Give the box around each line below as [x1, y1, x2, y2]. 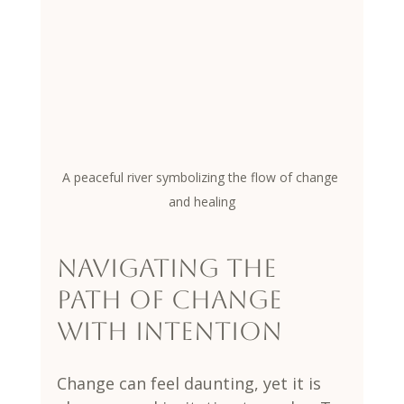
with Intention [56, 316, 282, 345]
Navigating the [56, 252, 284, 282]
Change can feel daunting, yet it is [56, 372, 326, 394]
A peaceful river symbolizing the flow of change [61, 168, 342, 186]
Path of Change [56, 284, 289, 314]
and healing [168, 192, 235, 210]
